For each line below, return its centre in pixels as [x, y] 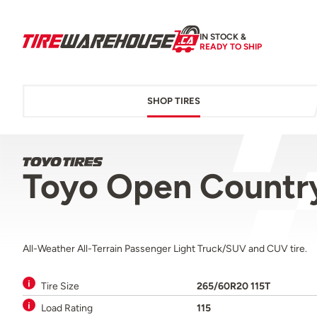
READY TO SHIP [231, 46]
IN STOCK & [223, 36]
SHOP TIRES [173, 101]
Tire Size [60, 286]
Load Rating [67, 308]
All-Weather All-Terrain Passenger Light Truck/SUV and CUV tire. [165, 249]
